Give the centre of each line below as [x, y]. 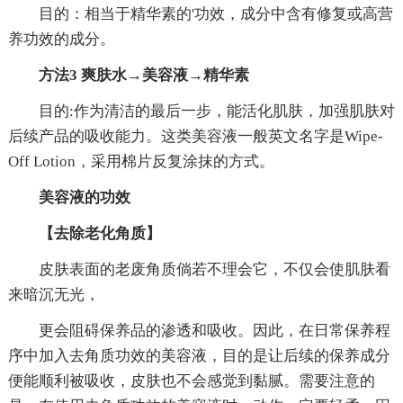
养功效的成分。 [61, 39]
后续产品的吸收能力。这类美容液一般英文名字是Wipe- [195, 136]
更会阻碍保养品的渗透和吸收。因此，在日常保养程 [214, 330]
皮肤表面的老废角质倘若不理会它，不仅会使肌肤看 [214, 269]
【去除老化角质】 [99, 233]
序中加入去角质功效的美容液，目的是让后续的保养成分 [199, 355]
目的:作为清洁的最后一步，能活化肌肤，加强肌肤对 [216, 111]
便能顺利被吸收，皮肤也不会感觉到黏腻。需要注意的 [191, 381]
